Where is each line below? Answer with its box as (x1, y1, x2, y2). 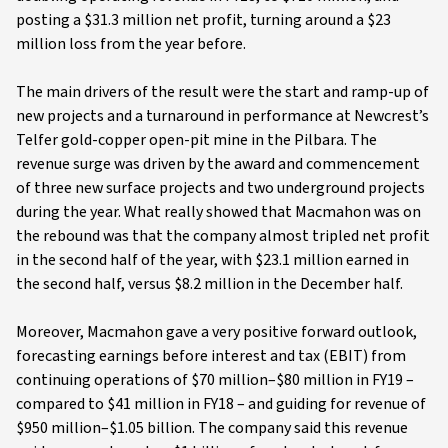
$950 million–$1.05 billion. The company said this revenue (16, 417, 408, 439)
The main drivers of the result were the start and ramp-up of (16, 81, 429, 103)
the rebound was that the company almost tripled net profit (16, 225, 430, 247)
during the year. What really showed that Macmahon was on (16, 201, 421, 223)
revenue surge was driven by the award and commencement (16, 153, 420, 175)
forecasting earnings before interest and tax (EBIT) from (16, 345, 406, 367)
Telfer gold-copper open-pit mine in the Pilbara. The (16, 129, 377, 151)
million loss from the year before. (16, 33, 246, 55)
